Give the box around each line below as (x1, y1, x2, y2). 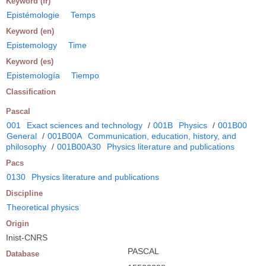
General (7, 131, 37, 141)
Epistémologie (7, 10, 59, 20)
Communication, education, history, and (88, 131, 236, 141)
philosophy (6, 142, 46, 152)
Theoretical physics (7, 202, 79, 213)
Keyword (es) (6, 57, 53, 66)
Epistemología (7, 71, 60, 81)
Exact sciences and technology (27, 121, 142, 131)
